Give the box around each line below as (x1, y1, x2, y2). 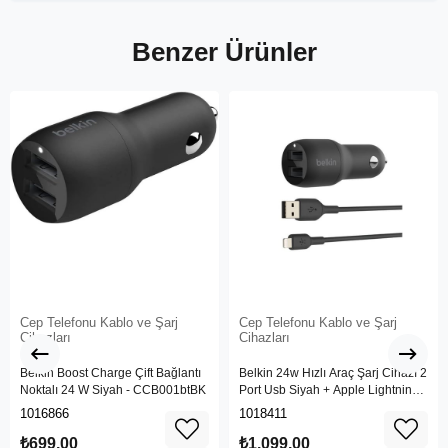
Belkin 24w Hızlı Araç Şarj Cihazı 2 (239, 365, 427, 380)
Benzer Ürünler (131, 36, 317, 67)
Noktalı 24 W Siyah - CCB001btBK (20, 382, 206, 397)
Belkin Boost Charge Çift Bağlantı (20, 365, 201, 380)
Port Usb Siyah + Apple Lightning (239, 382, 419, 397)
